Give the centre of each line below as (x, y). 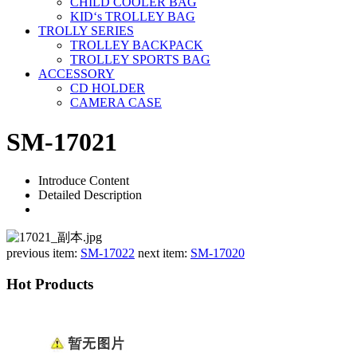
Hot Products (50, 284)
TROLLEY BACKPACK (137, 45)
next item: (164, 253)
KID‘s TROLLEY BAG (133, 17)
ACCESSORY (76, 74)
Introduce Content (84, 181)
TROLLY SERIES (86, 31)
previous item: (43, 253)
